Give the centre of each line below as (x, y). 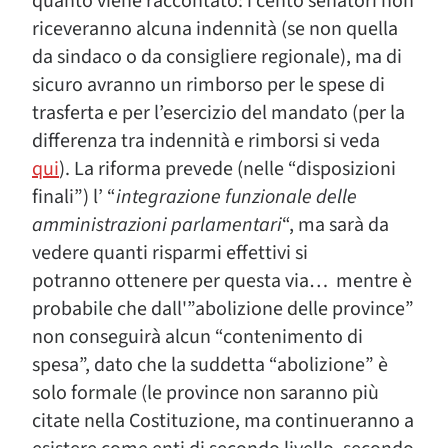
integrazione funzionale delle (236, 197)
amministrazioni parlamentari (157, 225)
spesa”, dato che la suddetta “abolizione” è (210, 365)
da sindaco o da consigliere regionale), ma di (217, 57)
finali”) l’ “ (74, 197)
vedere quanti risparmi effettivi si (170, 253)
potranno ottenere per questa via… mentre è (222, 281)
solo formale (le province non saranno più (205, 393)
